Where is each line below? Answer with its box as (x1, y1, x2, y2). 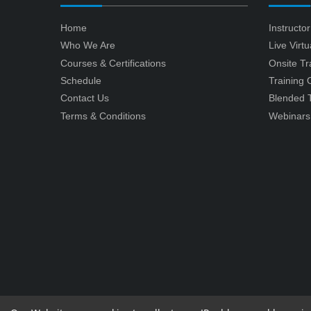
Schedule (60, 74, 101, 86)
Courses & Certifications (60, 57, 166, 69)
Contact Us (60, 92, 109, 104)
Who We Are (60, 40, 115, 51)
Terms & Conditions (60, 110, 146, 121)
